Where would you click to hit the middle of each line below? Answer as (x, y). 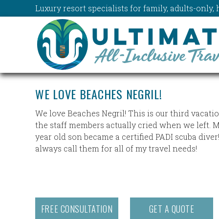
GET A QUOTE (172, 209)
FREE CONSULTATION (77, 209)
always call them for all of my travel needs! (116, 148)
